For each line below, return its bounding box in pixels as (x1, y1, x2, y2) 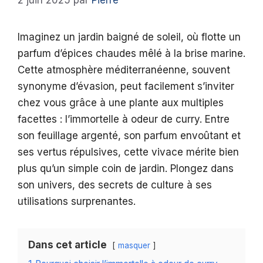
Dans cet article (28, 239, 107, 251)
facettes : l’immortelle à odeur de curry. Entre (18, 113, 230, 126)
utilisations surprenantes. (18, 195, 136, 208)
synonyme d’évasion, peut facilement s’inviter (18, 80, 234, 93)
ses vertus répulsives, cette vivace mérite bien (18, 146, 239, 159)
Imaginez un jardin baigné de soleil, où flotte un (18, 31, 241, 43)
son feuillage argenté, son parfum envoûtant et (18, 130, 241, 142)
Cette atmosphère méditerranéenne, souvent (18, 64, 230, 76)
